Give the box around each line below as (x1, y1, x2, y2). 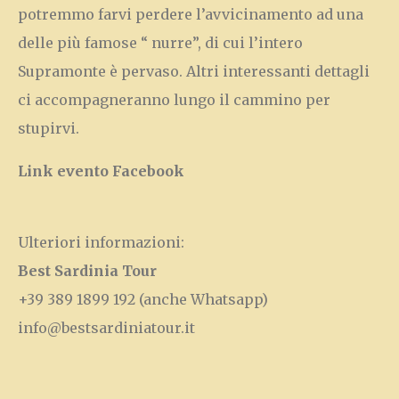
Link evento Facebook (18, 162, 184, 180)
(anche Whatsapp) (135, 290, 268, 308)
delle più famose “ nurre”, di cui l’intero (18, 34, 303, 52)
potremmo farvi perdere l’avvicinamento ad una (18, 5, 363, 23)
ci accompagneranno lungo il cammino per (18, 91, 330, 109)
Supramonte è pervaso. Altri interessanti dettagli (18, 62, 370, 80)
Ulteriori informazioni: (18, 233, 184, 251)
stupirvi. (18, 119, 79, 137)
